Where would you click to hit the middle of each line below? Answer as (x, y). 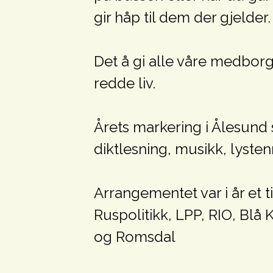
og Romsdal (134, 236)
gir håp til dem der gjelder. (182, 17)
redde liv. (124, 83)
